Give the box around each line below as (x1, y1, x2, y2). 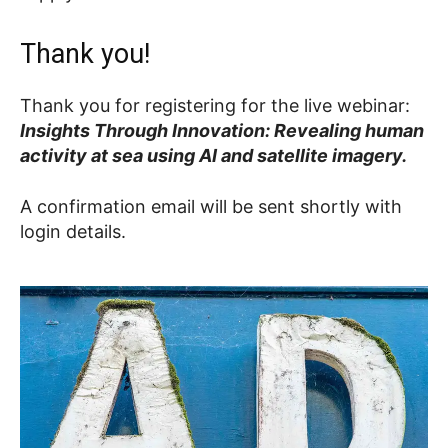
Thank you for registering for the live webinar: (20, 94, 410, 116)
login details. (20, 220, 126, 242)
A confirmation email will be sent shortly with (20, 195, 402, 217)
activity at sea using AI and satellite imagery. (20, 144, 407, 166)
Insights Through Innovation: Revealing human (20, 119, 424, 141)
